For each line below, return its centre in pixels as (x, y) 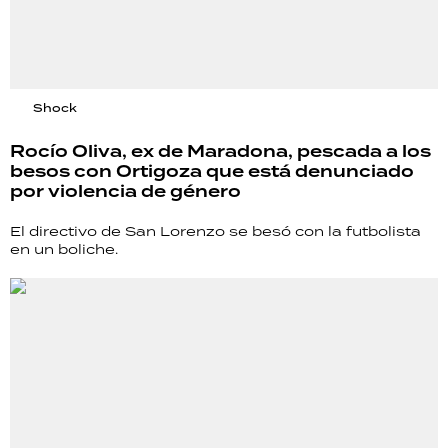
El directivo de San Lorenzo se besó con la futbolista (215, 231)
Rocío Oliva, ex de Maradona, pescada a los (220, 152)
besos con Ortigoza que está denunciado (212, 172)
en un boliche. (64, 249)
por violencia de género (125, 192)
